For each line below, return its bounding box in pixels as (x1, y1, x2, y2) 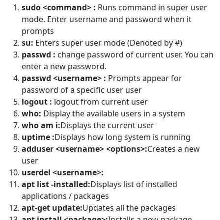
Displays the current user (60, 120, 154, 131)
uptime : (22, 132, 55, 143)
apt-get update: (22, 202, 82, 214)
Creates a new (147, 143, 200, 155)
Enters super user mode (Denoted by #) (33, 37, 182, 49)
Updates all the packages (82, 202, 176, 214)
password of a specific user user (22, 84, 142, 96)
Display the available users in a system (43, 108, 185, 119)
